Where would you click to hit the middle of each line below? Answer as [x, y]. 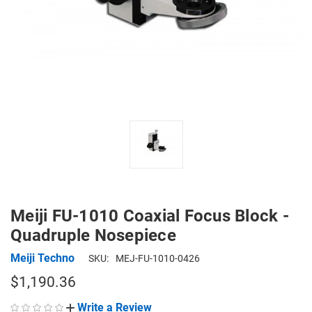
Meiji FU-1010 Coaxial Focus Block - [150, 216]
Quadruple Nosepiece [93, 235]
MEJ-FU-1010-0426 [158, 258]
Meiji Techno [42, 258]
